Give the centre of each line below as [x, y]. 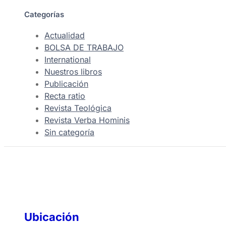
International [68, 60]
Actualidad [65, 35]
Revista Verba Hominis [87, 120]
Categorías [44, 14]
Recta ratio [65, 96]
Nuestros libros [73, 72]
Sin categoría [69, 132]
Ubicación [52, 217]
